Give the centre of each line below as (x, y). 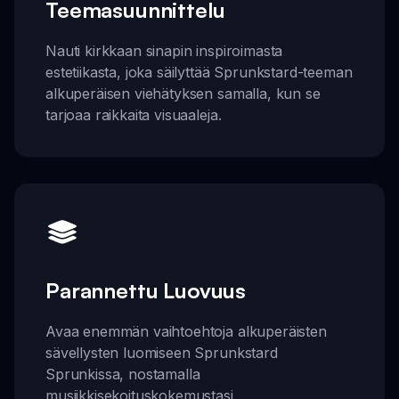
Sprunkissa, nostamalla (123, 374)
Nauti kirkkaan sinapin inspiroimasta (164, 51)
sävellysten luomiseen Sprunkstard (162, 352)
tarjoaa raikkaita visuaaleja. (134, 115)
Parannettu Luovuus (146, 290)
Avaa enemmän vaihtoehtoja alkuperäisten (186, 331)
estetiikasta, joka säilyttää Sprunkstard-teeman (199, 73)
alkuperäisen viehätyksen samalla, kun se (183, 94)
